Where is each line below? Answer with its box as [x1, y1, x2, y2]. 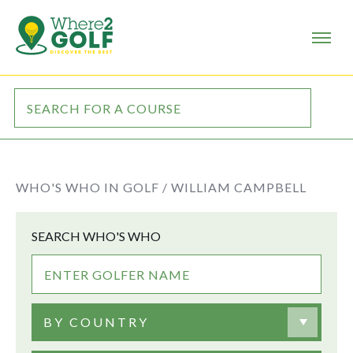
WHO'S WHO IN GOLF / [16, 180, 168, 195]
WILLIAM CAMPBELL [171, 180, 307, 195]
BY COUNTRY [43, 314, 149, 329]
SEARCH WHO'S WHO [32, 229, 161, 243]
